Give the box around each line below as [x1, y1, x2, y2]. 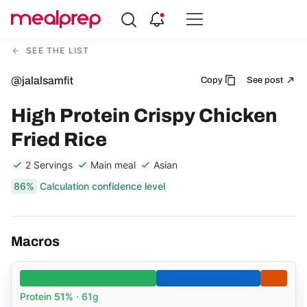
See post [247, 75, 285, 85]
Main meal [90, 158, 136, 171]
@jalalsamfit [11, 74, 73, 86]
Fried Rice [11, 128, 107, 150]
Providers [11, 59, 58, 75]
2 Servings [25, 158, 73, 171]
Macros [11, 233, 60, 249]
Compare [11, 21, 56, 36]
